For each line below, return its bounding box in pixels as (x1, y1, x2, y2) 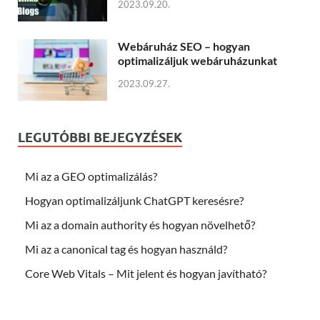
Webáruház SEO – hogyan (118, 39, 250, 54)
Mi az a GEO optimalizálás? (25, 169, 157, 184)
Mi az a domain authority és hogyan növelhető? (25, 218, 255, 232)
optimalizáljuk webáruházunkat (118, 54, 277, 68)
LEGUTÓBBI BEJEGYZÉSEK (18, 130, 182, 146)
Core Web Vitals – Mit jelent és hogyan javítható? (25, 266, 266, 281)
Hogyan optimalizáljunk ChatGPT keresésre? (25, 194, 244, 208)
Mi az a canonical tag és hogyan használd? (25, 242, 227, 256)
